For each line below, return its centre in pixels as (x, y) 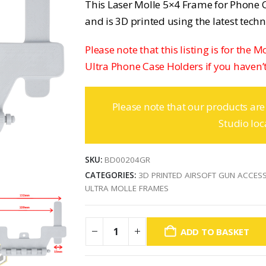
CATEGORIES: (112, 175)
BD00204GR (128, 160)
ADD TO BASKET (215, 231)
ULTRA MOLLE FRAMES (127, 189)
